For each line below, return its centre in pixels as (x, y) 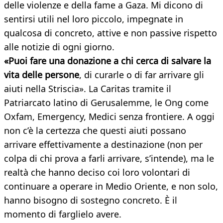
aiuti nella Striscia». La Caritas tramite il (88, 89)
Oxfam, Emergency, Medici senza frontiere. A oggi (109, 117)
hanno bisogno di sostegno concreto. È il (91, 200)
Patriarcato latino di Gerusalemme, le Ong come (106, 103)
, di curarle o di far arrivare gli (142, 75)
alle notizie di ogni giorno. (59, 47)
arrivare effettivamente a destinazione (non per (103, 145)
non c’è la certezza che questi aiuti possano (95, 131)
